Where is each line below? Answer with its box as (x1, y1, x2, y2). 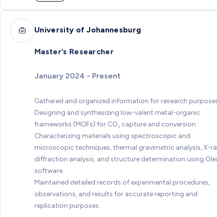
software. (34, 167, 64, 175)
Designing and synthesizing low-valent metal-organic (34, 108, 200, 117)
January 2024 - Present (34, 71, 121, 81)
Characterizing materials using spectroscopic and (34, 132, 190, 140)
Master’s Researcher (34, 47, 114, 57)
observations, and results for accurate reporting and (34, 190, 198, 199)
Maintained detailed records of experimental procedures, (34, 178, 210, 187)
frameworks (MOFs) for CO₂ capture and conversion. (34, 120, 197, 129)
